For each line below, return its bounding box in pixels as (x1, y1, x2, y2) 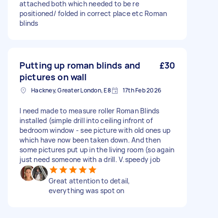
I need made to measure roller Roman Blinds (19, 106, 160, 115)
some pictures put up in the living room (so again (19, 145, 175, 154)
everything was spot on (49, 186, 125, 195)
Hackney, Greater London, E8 (31, 86, 111, 94)
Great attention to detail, (49, 176, 130, 185)
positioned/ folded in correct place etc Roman (19, 9, 167, 18)
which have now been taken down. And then (19, 135, 161, 145)
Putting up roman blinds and (19, 59, 141, 71)
